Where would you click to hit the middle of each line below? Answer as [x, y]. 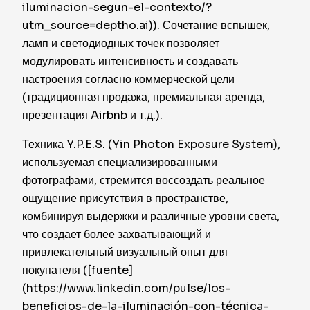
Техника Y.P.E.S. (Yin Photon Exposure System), [151, 144]
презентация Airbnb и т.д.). [92, 115]
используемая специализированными [120, 162]
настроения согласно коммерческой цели [128, 79]
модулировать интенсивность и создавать [130, 61]
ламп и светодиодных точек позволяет [121, 43]
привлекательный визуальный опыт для [125, 252]
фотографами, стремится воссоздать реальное [144, 180]
